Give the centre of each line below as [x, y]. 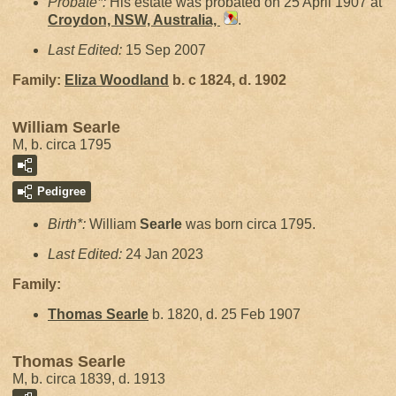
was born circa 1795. [249, 224]
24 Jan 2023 [164, 254]
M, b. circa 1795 [62, 145]
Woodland [134, 80]
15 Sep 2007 [166, 50]
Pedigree [61, 191]
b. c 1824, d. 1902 [228, 80]
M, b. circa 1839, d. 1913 [89, 379]
